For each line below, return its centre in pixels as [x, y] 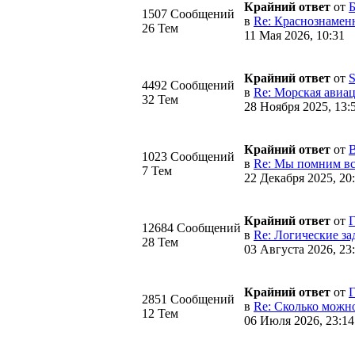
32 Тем [160, 99]
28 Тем [160, 242]
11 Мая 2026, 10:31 [294, 35]
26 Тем [160, 28]
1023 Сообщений [188, 156]
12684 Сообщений [191, 227]
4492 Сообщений [188, 85]
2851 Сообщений [188, 299]
